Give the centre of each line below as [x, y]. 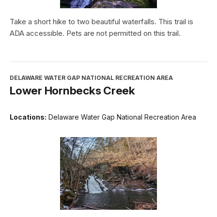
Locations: [28, 117]
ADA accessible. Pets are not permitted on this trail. [95, 33]
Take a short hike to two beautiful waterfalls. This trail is [101, 22]
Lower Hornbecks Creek [72, 91]
